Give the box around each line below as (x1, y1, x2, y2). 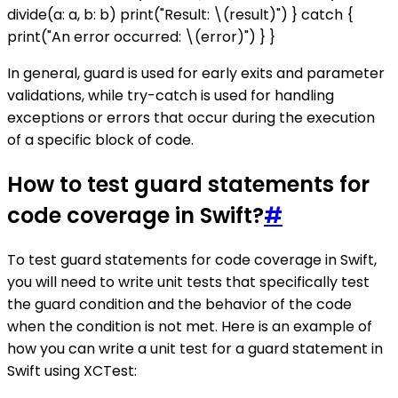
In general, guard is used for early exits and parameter (7, 63, 385, 84)
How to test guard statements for (7, 169, 370, 199)
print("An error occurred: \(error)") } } (7, 27, 275, 48)
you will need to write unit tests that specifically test (7, 271, 370, 292)
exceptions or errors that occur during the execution (7, 107, 375, 129)
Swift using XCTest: (7, 360, 137, 381)
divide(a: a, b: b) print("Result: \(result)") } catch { (7, 4, 354, 26)
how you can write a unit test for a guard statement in (7, 338, 383, 359)
